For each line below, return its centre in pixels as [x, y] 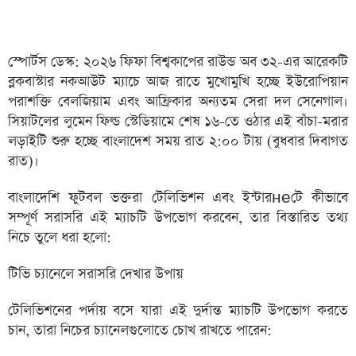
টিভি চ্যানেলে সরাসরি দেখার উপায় [96, 274]
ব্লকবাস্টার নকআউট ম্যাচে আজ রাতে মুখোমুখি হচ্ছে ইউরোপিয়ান [178, 82]
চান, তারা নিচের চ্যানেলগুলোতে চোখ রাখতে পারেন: [140, 331]
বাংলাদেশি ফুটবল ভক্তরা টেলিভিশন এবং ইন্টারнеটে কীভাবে [178, 198]
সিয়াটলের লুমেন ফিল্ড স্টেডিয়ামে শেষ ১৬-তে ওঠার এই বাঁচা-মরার [178, 122]
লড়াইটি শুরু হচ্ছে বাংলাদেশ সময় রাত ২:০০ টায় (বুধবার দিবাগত [178, 141]
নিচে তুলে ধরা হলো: [60, 238]
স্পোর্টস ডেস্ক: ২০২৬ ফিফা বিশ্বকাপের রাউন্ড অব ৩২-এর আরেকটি [178, 62]
